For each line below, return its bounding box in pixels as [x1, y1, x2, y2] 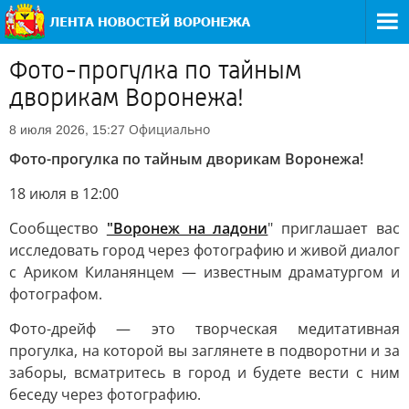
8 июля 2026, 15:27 [9, 122, 125, 137]
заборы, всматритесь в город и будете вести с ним [9, 362, 400, 383]
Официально [129, 121, 210, 138]
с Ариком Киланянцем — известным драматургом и [9, 262, 400, 282]
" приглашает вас [267, 218, 401, 238]
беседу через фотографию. [9, 384, 201, 404]
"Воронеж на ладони [106, 218, 268, 238]
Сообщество [9, 218, 107, 238]
